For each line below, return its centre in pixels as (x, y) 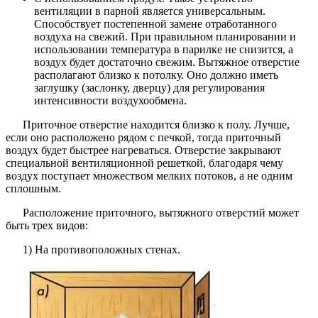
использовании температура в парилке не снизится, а (164, 50)
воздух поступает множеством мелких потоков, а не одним (149, 176)
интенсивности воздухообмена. (110, 101)
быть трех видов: (47, 226)
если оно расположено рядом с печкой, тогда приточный (143, 138)
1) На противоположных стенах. (102, 250)
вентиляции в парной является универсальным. (150, 11)
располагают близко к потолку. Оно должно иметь (156, 75)
